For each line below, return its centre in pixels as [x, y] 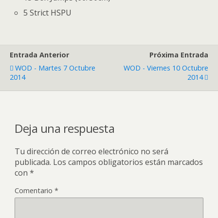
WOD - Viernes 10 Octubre [166, 68]
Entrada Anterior [39, 54]
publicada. [33, 162]
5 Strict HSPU [48, 12]
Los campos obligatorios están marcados [128, 162]
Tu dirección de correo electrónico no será [91, 151]
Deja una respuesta [65, 128]
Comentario [35, 190]
